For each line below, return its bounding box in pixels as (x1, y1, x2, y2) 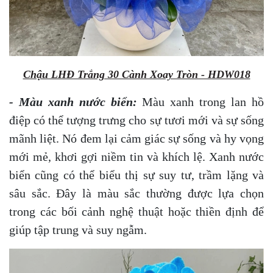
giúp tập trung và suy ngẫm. (9, 222, 150, 236)
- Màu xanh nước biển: (9, 94, 137, 108)
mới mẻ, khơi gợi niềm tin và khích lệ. (9, 149, 205, 163)
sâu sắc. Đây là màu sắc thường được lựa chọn (9, 186, 264, 200)
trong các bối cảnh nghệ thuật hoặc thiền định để (9, 204, 264, 218)
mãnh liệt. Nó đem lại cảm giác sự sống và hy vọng (9, 131, 264, 145)
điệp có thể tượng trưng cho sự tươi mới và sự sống (9, 113, 264, 127)
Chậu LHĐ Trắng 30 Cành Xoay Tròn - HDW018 (23, 68, 250, 80)
